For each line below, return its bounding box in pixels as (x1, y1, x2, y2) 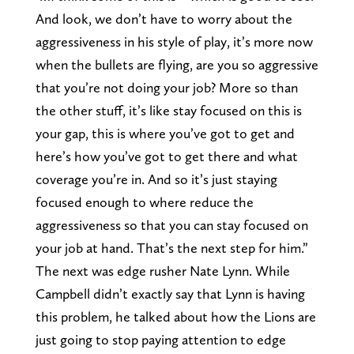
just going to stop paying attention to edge (35, 330, 286, 348)
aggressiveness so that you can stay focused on (35, 216, 308, 233)
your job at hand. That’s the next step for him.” (35, 239, 308, 256)
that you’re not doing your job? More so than (35, 78, 298, 96)
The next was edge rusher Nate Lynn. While (35, 262, 290, 279)
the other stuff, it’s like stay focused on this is (35, 101, 302, 119)
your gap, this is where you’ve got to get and (35, 124, 295, 141)
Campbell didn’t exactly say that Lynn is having (35, 284, 305, 302)
